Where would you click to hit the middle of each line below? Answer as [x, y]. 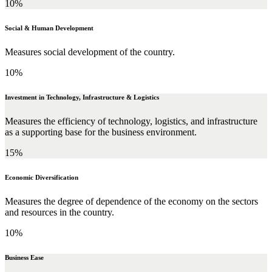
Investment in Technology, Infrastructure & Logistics [82, 97]
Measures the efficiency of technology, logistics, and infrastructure [131, 121]
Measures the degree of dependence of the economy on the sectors [131, 202]
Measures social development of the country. [90, 52]
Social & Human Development [49, 28]
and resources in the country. [59, 212]
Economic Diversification [42, 178]
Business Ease [24, 258]
